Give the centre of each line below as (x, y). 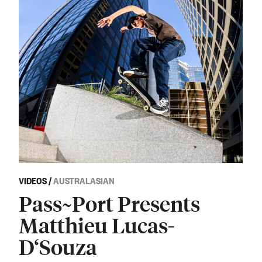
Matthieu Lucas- (97, 225)
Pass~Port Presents (109, 203)
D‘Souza (58, 246)
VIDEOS (33, 180)
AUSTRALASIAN (84, 180)
